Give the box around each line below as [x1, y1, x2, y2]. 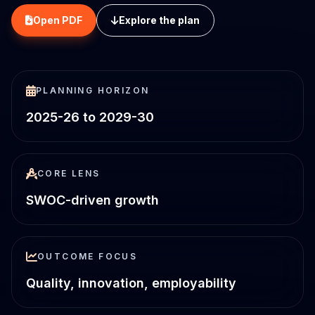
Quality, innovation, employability [26, 276, 236, 290]
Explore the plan [119, 14, 200, 26]
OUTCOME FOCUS [37, 251, 138, 262]
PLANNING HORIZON [36, 85, 150, 96]
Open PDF [33, 14, 82, 26]
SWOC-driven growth [26, 193, 159, 207]
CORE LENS [37, 168, 101, 179]
